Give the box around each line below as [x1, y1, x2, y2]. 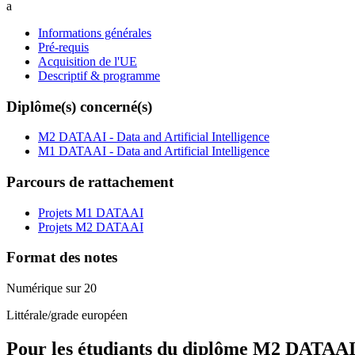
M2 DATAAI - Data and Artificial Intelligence [38, 130, 269, 144]
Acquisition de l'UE [38, 54, 137, 68]
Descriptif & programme [38, 68, 160, 82]
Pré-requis [38, 40, 89, 54]
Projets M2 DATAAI [38, 219, 143, 234]
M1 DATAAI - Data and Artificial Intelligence [38, 144, 269, 158]
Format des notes [6, 249, 117, 266]
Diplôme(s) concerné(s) [6, 97, 152, 115]
